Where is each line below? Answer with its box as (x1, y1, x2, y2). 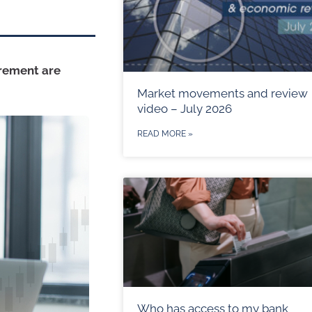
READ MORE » (136, 128, 193, 139)
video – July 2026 (136, 101, 232, 116)
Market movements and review (136, 86, 308, 100)
